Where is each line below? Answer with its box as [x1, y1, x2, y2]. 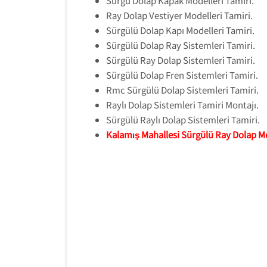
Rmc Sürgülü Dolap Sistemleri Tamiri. [106, 83, 259, 96]
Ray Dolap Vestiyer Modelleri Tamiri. [106, 9, 253, 21]
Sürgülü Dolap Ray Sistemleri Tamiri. [106, 39, 255, 51]
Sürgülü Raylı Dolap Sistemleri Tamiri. [106, 113, 260, 126]
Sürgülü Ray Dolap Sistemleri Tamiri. [106, 54, 255, 66]
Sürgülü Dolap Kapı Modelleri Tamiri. [106, 24, 254, 36]
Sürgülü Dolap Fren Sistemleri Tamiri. [106, 69, 258, 81]
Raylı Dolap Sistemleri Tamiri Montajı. [106, 98, 259, 111]
